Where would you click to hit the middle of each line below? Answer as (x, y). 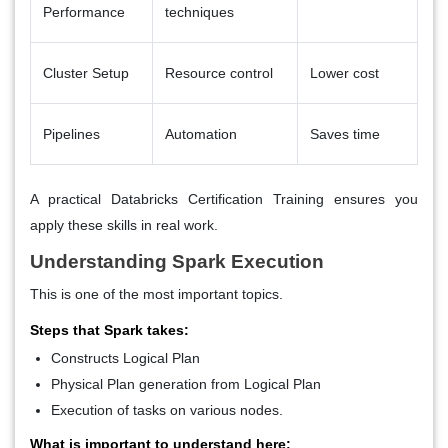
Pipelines (71, 133)
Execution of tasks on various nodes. (167, 409)
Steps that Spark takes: (109, 329)
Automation (201, 133)
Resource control (219, 72)
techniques (199, 11)
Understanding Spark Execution (177, 261)
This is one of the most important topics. (156, 293)
